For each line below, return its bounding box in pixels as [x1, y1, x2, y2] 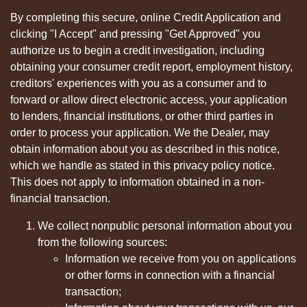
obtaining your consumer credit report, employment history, [10, 61, 293, 73]
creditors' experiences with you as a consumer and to [10, 77, 267, 90]
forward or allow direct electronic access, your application [10, 94, 287, 106]
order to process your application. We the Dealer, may [10, 127, 269, 139]
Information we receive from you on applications [65, 253, 296, 265]
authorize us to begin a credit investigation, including [10, 45, 265, 57]
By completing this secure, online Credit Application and [10, 12, 281, 24]
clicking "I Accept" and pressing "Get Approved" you [10, 28, 260, 40]
